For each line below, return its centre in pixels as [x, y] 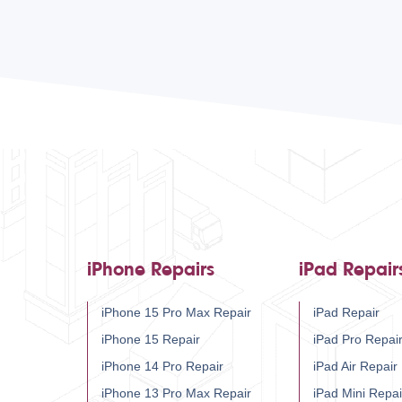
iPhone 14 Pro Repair [162, 367]
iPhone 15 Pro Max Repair [176, 313]
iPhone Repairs [151, 270]
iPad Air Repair [355, 367]
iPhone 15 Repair [151, 340]
